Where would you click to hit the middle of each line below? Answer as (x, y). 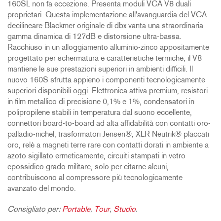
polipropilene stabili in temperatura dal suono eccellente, (100, 113)
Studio (125, 210)
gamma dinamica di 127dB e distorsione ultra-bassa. (94, 37)
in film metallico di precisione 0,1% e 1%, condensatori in (101, 102)
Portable (76, 210)
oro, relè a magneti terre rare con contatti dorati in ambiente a (108, 146)
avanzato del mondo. (42, 189)
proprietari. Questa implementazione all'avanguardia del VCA (107, 16)
